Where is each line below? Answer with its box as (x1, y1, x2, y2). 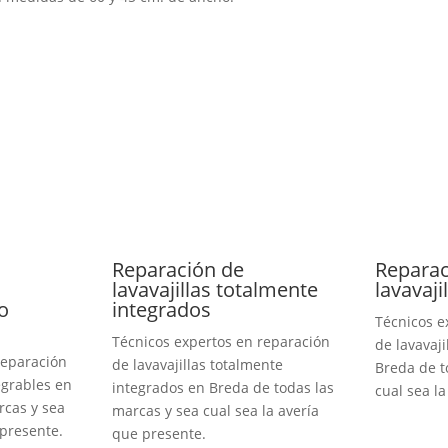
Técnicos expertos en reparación (111, 331, 330, 351)
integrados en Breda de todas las (111, 377, 334, 397)
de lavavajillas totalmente (111, 354, 283, 374)
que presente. (111, 423, 206, 443)
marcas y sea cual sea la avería (111, 400, 319, 420)
